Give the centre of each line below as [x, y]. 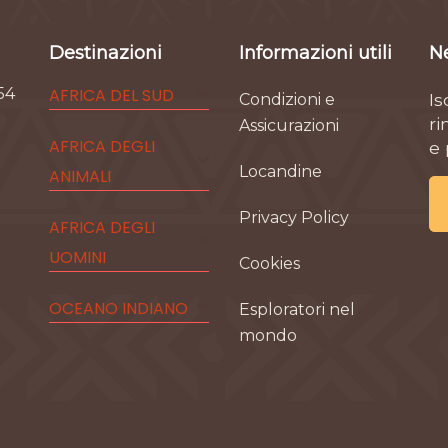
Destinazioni [105, 53]
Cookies [269, 263]
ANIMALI [79, 176]
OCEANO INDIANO [118, 308]
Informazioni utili [315, 53]
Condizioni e [286, 99]
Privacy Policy [293, 217]
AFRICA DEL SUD [111, 95]
